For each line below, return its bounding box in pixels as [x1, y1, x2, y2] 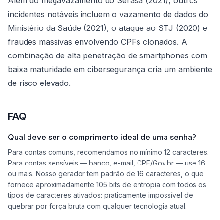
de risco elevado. [8, 78, 71, 88]
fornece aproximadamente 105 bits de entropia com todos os [8, 180, 206, 189]
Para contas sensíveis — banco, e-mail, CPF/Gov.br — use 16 [8, 159, 205, 167]
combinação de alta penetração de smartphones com [8, 51, 207, 60]
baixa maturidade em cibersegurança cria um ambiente [8, 64, 212, 74]
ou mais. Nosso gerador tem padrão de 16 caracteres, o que [8, 169, 204, 178]
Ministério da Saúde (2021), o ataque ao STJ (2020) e [8, 23, 207, 33]
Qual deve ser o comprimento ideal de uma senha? [8, 132, 196, 142]
